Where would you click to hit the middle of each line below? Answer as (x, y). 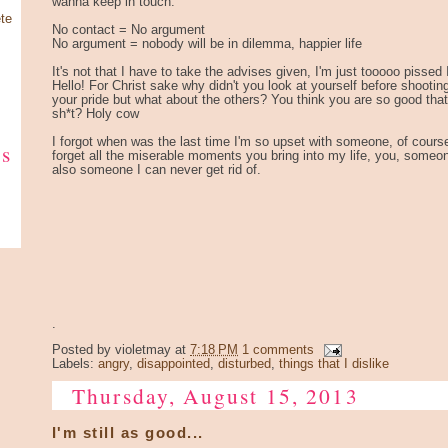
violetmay (143, 350)
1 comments (278, 350)
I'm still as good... (128, 433)
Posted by (83, 350)
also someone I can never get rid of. (156, 169)
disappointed (173, 364)
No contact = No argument (128, 29)
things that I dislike (334, 364)
